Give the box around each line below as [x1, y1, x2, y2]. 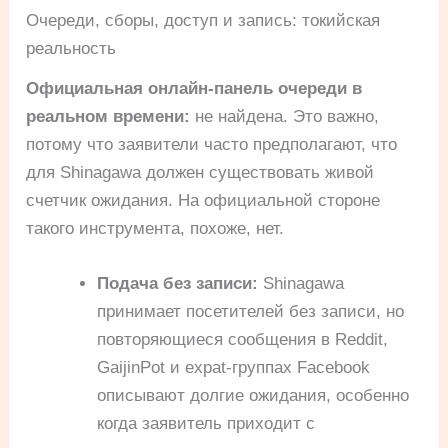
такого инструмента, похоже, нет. [26, 218, 285, 238]
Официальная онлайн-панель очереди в [26, 78, 363, 98]
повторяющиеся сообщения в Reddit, [97, 329, 389, 349]
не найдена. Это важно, [190, 106, 380, 126]
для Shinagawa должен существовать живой [26, 162, 375, 182]
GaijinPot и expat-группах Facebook [97, 357, 371, 377]
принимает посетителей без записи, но [97, 301, 405, 321]
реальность [26, 38, 117, 58]
